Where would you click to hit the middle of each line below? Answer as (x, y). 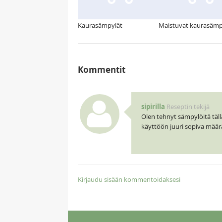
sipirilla (153, 107)
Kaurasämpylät (100, 26)
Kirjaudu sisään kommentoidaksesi (129, 180)
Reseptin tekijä (188, 107)
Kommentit (102, 70)
